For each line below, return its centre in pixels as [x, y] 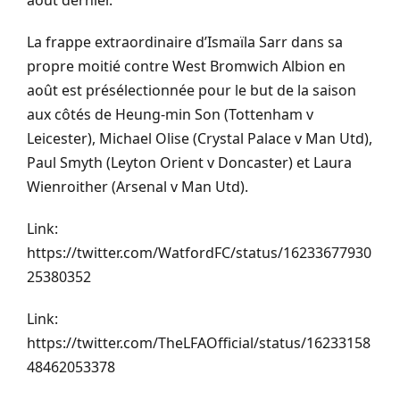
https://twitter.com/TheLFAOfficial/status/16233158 [199, 343]
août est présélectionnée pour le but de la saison [192, 91]
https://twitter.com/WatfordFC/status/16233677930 [199, 253]
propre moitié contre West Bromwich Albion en [186, 67]
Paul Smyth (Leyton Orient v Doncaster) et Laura [189, 163]
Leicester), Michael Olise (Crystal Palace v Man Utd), [200, 139]
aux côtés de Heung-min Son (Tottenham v [170, 115]
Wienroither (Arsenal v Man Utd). [137, 187]
